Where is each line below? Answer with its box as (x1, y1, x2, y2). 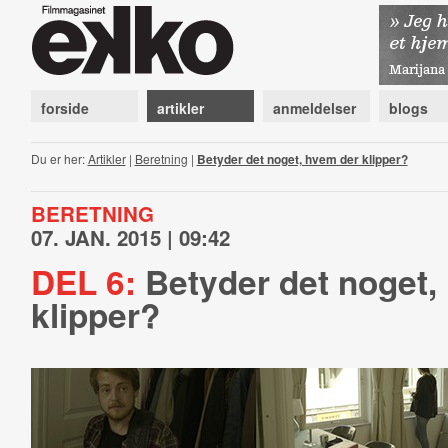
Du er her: (30, 150, 88, 167)
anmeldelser (272, 98, 356, 118)
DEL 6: (30, 257, 136, 305)
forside (40, 98, 89, 118)
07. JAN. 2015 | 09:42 (30, 223, 230, 252)
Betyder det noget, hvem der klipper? (196, 150, 408, 168)
